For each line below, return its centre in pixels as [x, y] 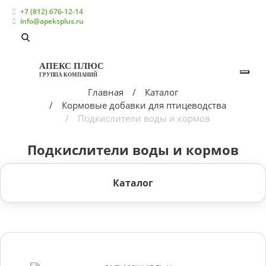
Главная [106, 92]
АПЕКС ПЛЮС [72, 66]
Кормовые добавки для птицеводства [144, 105]
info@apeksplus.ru [52, 21]
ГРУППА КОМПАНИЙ [69, 75]
